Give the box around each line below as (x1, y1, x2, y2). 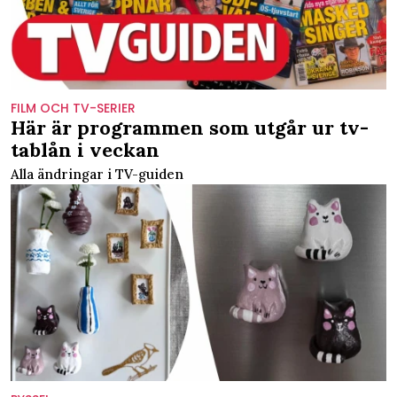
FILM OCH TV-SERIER (11, 98, 136, 117)
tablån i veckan (11, 136, 160, 162)
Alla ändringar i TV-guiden (11, 165, 183, 183)
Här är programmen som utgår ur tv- (11, 114, 369, 140)
